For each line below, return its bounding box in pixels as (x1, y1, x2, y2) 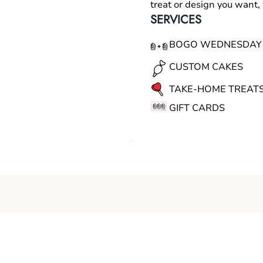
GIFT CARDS (169, 102, 225, 114)
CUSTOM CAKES (169, 60, 243, 73)
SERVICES (150, 11, 201, 28)
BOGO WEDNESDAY (169, 38, 262, 51)
